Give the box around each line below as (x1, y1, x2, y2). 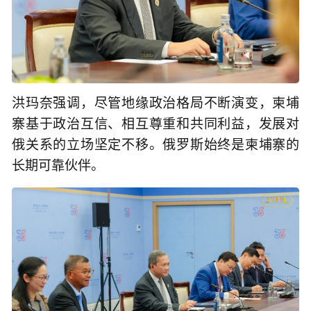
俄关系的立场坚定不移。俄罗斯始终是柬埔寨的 (12, 137, 299, 153)
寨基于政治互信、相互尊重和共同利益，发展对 (12, 117, 299, 132)
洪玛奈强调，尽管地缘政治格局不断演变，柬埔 (12, 96, 299, 111)
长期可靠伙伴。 (12, 158, 104, 174)
